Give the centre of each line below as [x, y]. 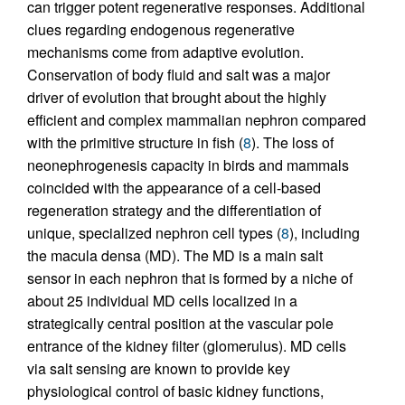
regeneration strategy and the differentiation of [174, 211]
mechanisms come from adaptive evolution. [165, 52]
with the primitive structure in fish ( [135, 143]
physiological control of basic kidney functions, [175, 391]
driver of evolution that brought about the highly [177, 98]
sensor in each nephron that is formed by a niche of [190, 278]
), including [325, 233]
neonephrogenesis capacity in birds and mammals [188, 165]
